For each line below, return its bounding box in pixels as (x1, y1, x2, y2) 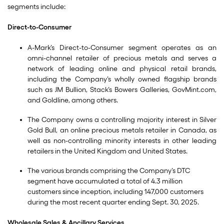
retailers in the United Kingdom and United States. (27, 147, 187, 155)
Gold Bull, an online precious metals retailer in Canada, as (27, 126, 216, 134)
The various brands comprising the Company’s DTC (27, 166, 190, 175)
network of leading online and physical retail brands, (27, 64, 216, 73)
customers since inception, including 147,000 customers (27, 187, 203, 196)
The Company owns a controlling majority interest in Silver (27, 115, 216, 124)
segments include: (7, 2, 65, 11)
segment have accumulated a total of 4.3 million (27, 177, 182, 185)
